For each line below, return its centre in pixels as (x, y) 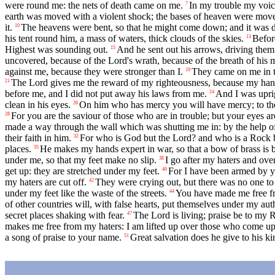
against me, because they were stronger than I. (94, 72)
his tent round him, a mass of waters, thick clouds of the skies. (124, 39)
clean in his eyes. (38, 105)
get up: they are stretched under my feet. (82, 171)
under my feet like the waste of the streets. (86, 193)
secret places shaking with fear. (65, 215)
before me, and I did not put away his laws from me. (106, 94)
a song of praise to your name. (63, 238)
